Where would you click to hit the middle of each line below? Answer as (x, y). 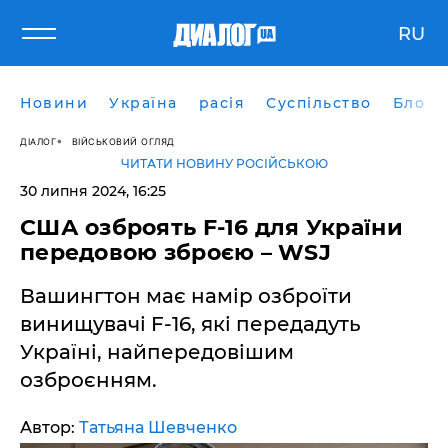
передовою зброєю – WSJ (175, 252)
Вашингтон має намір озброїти (186, 296)
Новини (54, 103)
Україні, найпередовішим (157, 352)
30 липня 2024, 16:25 (93, 191)
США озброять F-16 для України (211, 227)
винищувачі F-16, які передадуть (190, 324)
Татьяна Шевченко (158, 427)
